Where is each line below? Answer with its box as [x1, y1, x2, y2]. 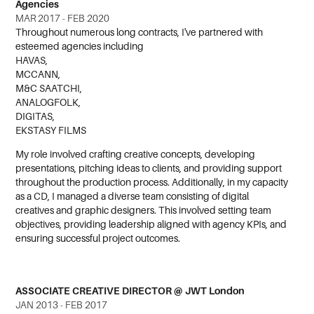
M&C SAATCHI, [15, 83, 83, 95]
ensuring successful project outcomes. [15, 233, 181, 245]
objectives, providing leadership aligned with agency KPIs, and [15, 219, 287, 231]
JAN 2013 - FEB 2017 [15, 299, 108, 311]
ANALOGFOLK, [15, 97, 81, 109]
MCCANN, [15, 69, 61, 81]
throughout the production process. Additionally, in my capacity [15, 177, 289, 189]
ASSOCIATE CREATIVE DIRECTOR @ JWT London [15, 285, 245, 297]
